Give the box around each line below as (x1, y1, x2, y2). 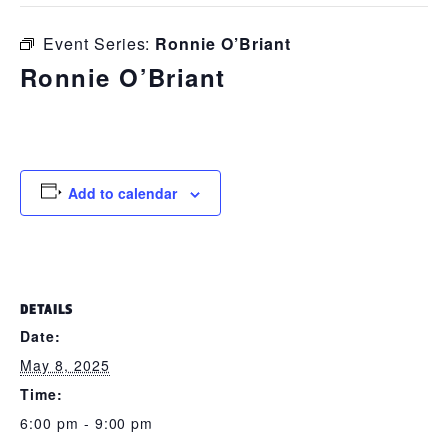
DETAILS (20, 301, 73, 317)
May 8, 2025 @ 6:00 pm (20, 102, 225, 118)
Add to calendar (67, 183, 177, 203)
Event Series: (42, 32, 156, 55)
